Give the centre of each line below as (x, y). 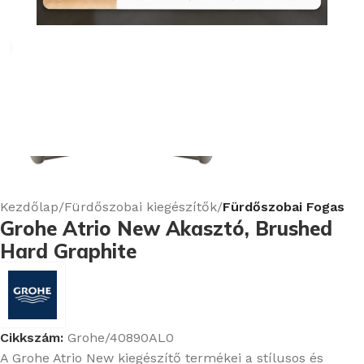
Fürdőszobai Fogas (284, 207)
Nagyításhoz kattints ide (120, 48)
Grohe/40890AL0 (121, 338)
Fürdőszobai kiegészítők (141, 207)
